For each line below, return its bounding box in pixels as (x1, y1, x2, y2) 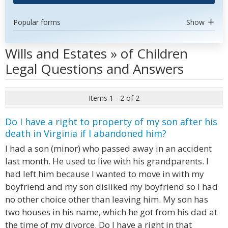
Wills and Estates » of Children (5, 44, 188, 63)
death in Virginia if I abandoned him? (5, 127, 166, 139)
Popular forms (13, 17, 61, 27)
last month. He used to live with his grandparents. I (5, 155, 209, 167)
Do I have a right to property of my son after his (5, 116, 217, 128)
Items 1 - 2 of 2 (89, 93, 139, 103)
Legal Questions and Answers (5, 60, 184, 78)
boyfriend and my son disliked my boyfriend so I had (5, 181, 218, 192)
